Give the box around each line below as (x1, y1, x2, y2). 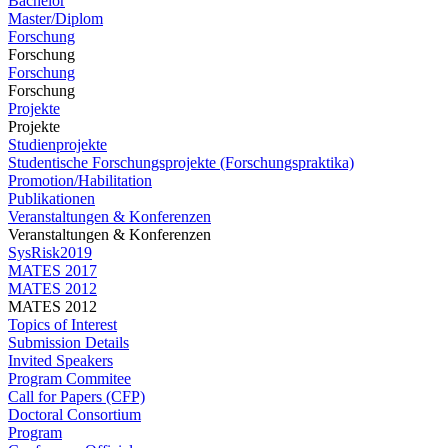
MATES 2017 (8, 262, 97, 279)
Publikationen (8, 190, 95, 207)
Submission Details (8, 334, 129, 351)
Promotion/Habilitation (8, 172, 152, 189)
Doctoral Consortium (8, 406, 141, 423)
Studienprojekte (8, 136, 107, 153)
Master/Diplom (8, 10, 103, 27)
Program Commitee (8, 370, 131, 387)
